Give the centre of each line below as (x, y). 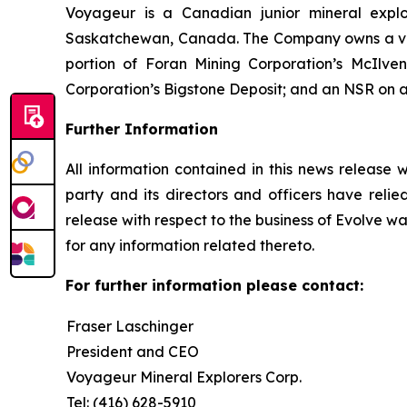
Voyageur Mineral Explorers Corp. (184, 377)
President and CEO (133, 351)
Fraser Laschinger (130, 326)
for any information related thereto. (190, 245)
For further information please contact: (214, 285)
